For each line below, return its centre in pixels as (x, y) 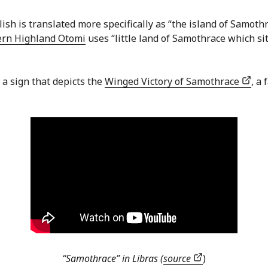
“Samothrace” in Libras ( (113, 259)
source (178, 259)
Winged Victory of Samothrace (173, 82)
